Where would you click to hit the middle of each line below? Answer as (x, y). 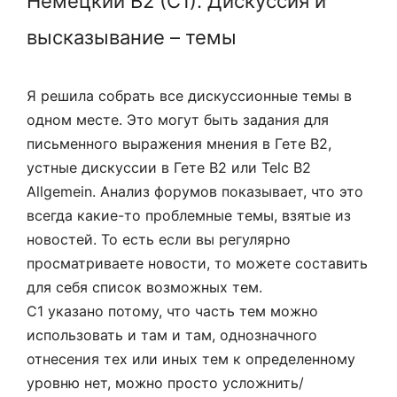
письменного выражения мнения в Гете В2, (179, 143)
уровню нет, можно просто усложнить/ (165, 382)
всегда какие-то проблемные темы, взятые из (189, 215)
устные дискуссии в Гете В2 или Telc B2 (169, 167)
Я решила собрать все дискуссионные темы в (189, 95)
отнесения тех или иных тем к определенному (191, 358)
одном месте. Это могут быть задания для (178, 119)
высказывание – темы (132, 37)
